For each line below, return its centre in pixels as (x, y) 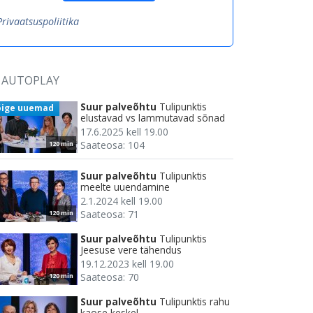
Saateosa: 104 (112, 145)
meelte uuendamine (125, 187)
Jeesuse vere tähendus (131, 250)
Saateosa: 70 (110, 277)
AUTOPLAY (30, 81)
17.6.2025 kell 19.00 (124, 132)
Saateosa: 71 (110, 214)
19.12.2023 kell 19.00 (127, 264)
